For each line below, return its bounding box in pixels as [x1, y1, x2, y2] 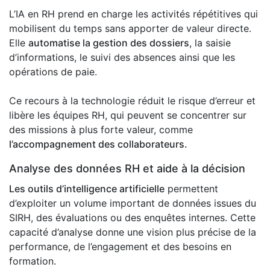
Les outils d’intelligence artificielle [9, 183, 165, 195]
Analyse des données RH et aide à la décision [9, 162, 245, 175]
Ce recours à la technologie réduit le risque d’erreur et [9, 95, 256, 107]
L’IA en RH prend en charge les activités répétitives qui [9, 8, 258, 20]
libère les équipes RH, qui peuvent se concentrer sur [9, 109, 246, 122]
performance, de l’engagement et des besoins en [9, 240, 231, 253]
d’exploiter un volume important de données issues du [9, 197, 256, 210]
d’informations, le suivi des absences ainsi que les [9, 51, 235, 64]
